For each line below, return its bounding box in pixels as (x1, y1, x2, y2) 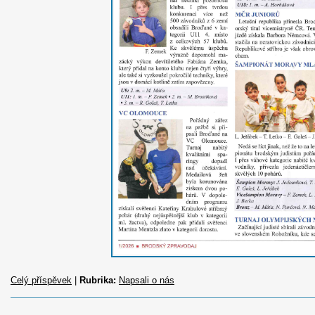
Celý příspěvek (11, 275, 72, 286)
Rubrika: (79, 275, 116, 286)
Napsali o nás (119, 275, 174, 286)
